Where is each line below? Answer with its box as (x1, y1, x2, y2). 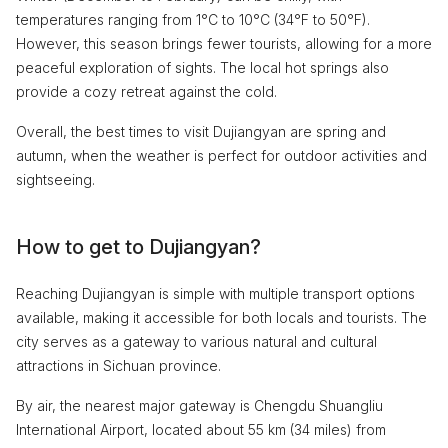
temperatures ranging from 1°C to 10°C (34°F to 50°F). (16, 10, 370, 28)
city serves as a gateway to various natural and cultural (16, 332, 377, 350)
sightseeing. (16, 170, 95, 188)
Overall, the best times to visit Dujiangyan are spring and (16, 122, 386, 140)
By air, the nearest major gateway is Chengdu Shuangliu (16, 396, 383, 414)
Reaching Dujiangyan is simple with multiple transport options (16, 284, 415, 302)
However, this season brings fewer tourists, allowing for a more (16, 34, 432, 52)
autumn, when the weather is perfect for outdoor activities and (16, 146, 427, 164)
